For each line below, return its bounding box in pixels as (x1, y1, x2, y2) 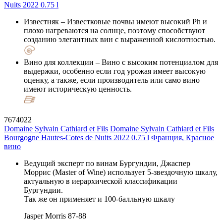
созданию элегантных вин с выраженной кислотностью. (24, 35, 216, 44)
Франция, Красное (151, 133, 214, 142)
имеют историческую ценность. (24, 84, 132, 93)
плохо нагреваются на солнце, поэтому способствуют (24, 26, 205, 35)
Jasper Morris (24, 211, 66, 220)
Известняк (24, 17, 59, 26)
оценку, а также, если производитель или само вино (24, 75, 200, 84)
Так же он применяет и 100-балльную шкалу (24, 194, 175, 203)
